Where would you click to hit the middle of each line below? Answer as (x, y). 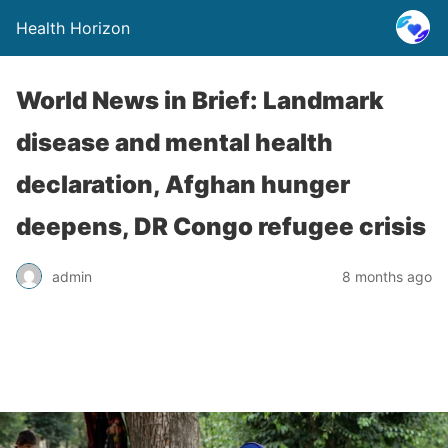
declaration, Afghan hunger (183, 184)
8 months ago (387, 276)
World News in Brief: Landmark (200, 100)
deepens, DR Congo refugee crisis (221, 226)
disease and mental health (174, 142)
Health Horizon (73, 28)
